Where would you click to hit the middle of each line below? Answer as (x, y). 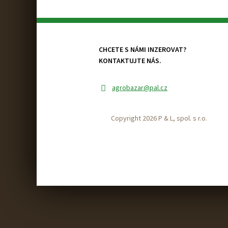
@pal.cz (155, 88)
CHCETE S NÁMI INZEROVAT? (142, 49)
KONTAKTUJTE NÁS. (130, 61)
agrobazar (128, 88)
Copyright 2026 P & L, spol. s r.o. (159, 118)
